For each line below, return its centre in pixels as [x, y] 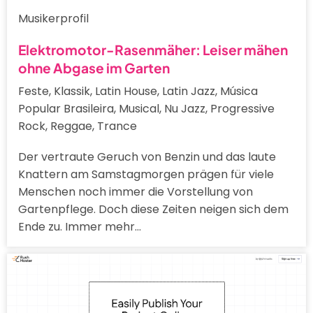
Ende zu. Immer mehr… [80, 227]
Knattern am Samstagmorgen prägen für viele [146, 175]
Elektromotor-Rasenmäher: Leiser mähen [153, 50]
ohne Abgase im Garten [94, 68]
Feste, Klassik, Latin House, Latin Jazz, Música [138, 92]
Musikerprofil [53, 19]
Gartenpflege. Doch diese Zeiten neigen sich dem [153, 210]
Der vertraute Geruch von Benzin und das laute [147, 157]
